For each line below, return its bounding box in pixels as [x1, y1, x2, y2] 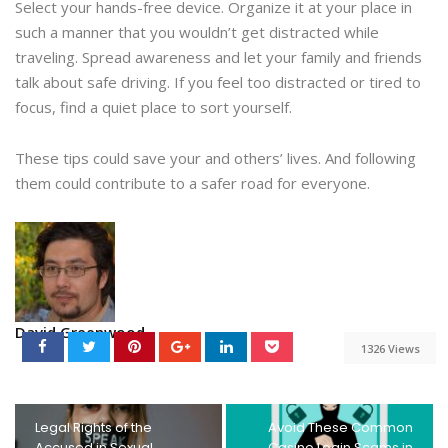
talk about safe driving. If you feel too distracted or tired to [15, 72, 421, 93]
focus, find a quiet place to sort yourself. [15, 97, 296, 118]
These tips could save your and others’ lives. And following [15, 148, 416, 169]
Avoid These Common [267, 418, 413, 438]
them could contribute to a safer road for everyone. [15, 173, 370, 194]
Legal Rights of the [35, 418, 152, 438]
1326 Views [360, 340, 420, 356]
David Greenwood [15, 322, 145, 343]
